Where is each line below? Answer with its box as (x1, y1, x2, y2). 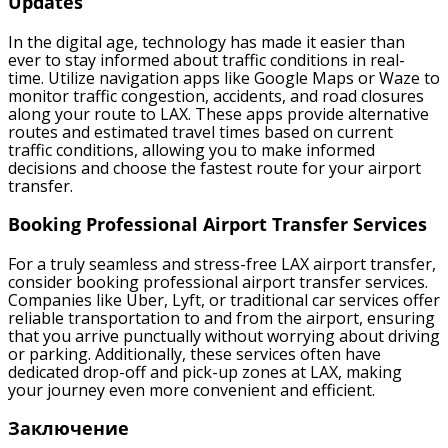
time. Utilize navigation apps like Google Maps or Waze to (8, 66, 440, 89)
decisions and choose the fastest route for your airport (8, 156, 421, 179)
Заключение (8, 416, 129, 441)
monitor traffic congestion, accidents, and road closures (8, 84, 424, 107)
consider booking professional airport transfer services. (8, 270, 428, 293)
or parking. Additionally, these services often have (8, 342, 381, 365)
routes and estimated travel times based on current (8, 120, 393, 143)
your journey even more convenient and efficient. (8, 378, 375, 401)
